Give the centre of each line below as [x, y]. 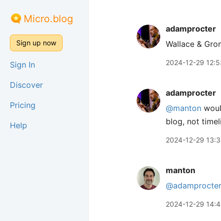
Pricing [23, 105]
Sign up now [36, 43]
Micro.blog [48, 19]
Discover [26, 85]
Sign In [22, 65]
